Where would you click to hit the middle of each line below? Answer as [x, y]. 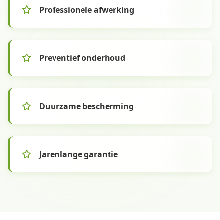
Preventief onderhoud [82, 58]
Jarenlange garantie [79, 154]
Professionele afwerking [87, 10]
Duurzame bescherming [86, 106]
